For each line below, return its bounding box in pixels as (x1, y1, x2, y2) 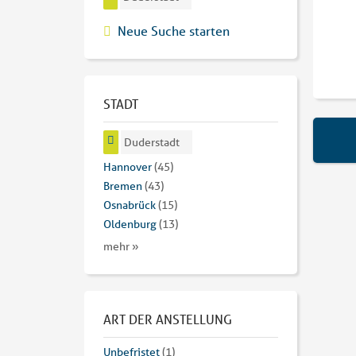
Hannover (103, 160, 152, 175)
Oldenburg (103, 217, 157, 232)
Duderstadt (124, 134, 180, 149)
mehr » (103, 239, 139, 254)
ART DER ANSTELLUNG (103, 311, 232, 328)
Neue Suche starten (118, 21, 230, 39)
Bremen (103, 179, 142, 194)
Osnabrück (103, 198, 156, 213)
